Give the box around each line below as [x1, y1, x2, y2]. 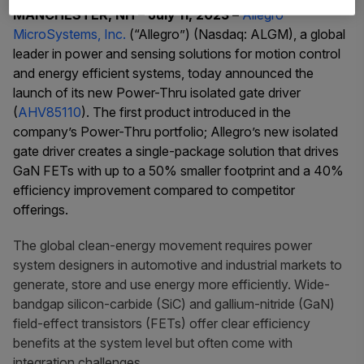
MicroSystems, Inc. [13, 26, 126, 43]
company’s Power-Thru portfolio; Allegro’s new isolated [13, 123, 338, 141]
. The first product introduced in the [86, 104, 291, 121]
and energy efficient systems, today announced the [13, 65, 314, 82]
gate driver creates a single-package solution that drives [13, 143, 339, 160]
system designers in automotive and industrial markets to [13, 257, 342, 274]
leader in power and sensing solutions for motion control [13, 45, 340, 63]
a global [297, 26, 345, 43]
